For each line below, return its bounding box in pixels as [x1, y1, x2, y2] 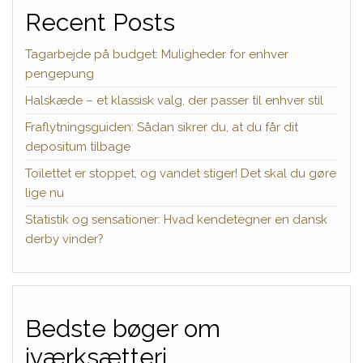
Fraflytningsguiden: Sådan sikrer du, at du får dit [25, 119, 298, 135]
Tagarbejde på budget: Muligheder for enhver [25, 46, 288, 62]
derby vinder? [25, 231, 104, 246]
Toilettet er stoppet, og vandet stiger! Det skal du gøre [25, 165, 336, 181]
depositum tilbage [25, 139, 130, 154]
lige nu [25, 185, 64, 200]
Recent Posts [25, 7, 175, 36]
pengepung [25, 66, 94, 81]
